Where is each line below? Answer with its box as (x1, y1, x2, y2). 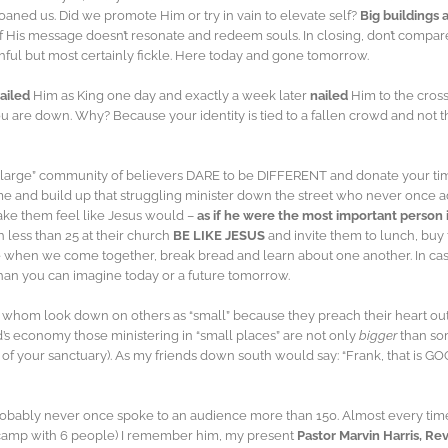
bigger (359, 328, 400, 344)
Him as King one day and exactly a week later (30, 88, 310, 104)
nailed (310, 88, 348, 104)
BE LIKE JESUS (170, 228, 268, 244)
